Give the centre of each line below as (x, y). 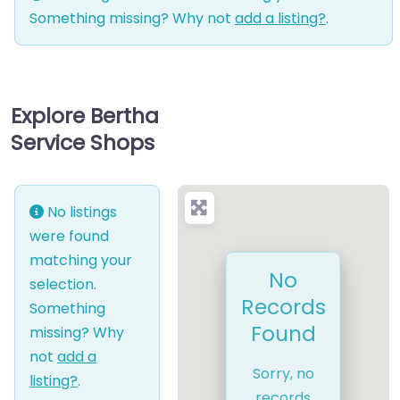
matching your (81, 261)
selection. (63, 285)
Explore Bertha (85, 116)
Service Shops (83, 143)
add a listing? (280, 19)
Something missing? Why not (132, 19)
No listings (80, 212)
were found (69, 237)
